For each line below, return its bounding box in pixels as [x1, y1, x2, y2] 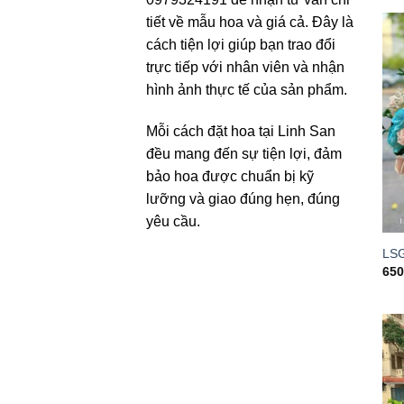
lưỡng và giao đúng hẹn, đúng [146, 190, 340, 207]
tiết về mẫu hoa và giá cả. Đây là [146, 14, 353, 30]
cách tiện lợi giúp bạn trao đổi [146, 36, 335, 52]
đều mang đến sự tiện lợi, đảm [146, 145, 342, 161]
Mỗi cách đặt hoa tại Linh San [146, 123, 335, 139]
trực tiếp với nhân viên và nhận [146, 59, 344, 75]
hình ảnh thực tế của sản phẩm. [146, 81, 347, 97]
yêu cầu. [146, 213, 200, 229]
